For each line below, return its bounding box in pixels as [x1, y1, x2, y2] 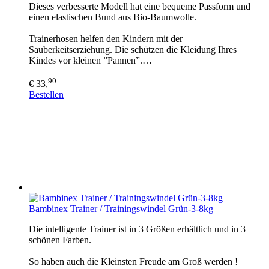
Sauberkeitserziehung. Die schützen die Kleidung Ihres [29, 44, 237, 55]
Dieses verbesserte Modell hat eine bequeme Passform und [29, 1, 250, 12]
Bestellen [29, 89, 64, 100]
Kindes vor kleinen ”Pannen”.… [29, 55, 152, 66]
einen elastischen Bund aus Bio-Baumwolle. [29, 12, 196, 23]
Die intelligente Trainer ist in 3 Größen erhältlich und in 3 [29, 223, 246, 234]
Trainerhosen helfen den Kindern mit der [29, 34, 183, 44]
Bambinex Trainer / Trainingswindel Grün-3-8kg [29, 203, 213, 214]
